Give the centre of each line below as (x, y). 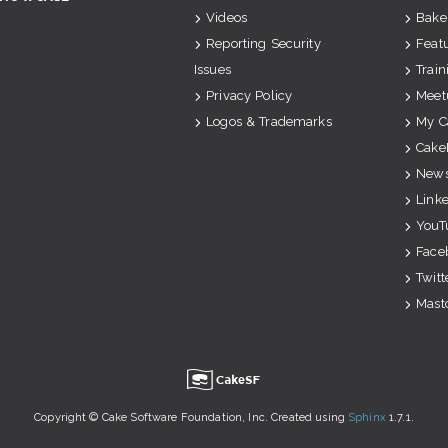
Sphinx (367, 417)
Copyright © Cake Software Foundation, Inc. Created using (191, 417)
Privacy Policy (249, 95)
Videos (226, 17)
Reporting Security (263, 43)
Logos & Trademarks (269, 121)
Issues (212, 69)
